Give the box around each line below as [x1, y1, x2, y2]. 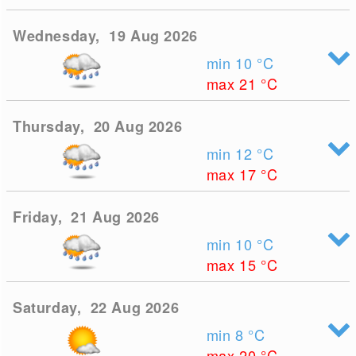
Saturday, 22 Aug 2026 [13, 297, 180, 318]
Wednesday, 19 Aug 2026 [13, 25, 198, 46]
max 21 [206, 73, 261, 94]
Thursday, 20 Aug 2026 [13, 116, 183, 137]
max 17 [206, 164, 261, 184]
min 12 [206, 143, 257, 164]
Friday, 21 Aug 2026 [13, 207, 161, 227]
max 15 [206, 254, 261, 275]
